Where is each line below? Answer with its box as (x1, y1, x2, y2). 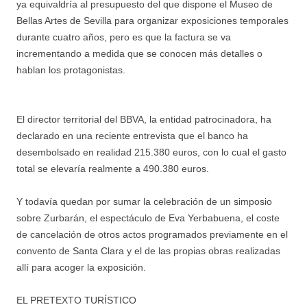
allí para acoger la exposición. (16, 261, 146, 273)
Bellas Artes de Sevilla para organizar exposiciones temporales (16, 14, 288, 26)
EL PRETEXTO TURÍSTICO (16, 294, 136, 306)
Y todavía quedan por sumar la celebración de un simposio (16, 195, 272, 207)
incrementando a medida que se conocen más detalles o (16, 47, 262, 59)
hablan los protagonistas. (16, 64, 125, 75)
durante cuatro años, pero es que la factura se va (16, 31, 231, 42)
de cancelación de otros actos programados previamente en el (16, 228, 288, 240)
